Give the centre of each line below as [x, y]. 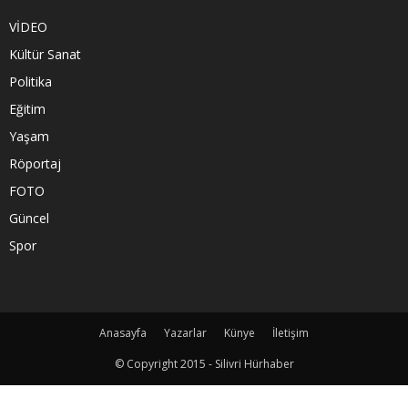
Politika [31, 82]
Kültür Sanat [45, 55]
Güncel [29, 219]
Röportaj [35, 164]
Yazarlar [185, 333]
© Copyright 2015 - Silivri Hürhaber [204, 364]
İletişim [291, 333]
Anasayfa [123, 333]
